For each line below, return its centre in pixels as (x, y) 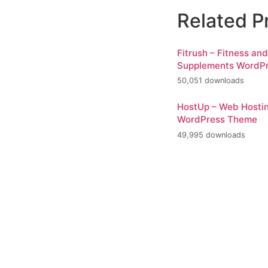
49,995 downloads (211, 135)
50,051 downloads (211, 81)
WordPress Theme (217, 120)
